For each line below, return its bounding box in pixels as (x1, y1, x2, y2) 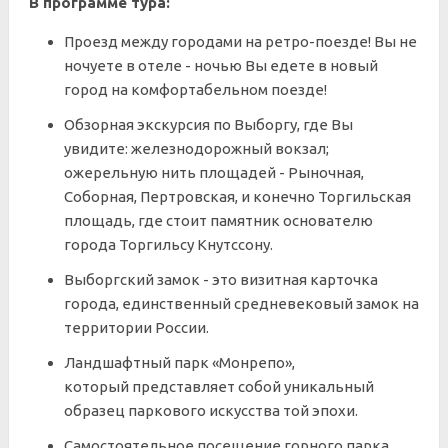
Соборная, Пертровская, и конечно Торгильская (64, 188, 411, 205)
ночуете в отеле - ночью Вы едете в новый (64, 57, 378, 74)
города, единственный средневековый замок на (64, 295, 419, 312)
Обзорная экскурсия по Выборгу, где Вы (64, 116, 353, 133)
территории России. (64, 319, 209, 336)
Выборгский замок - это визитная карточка (64, 271, 378, 288)
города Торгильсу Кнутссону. (64, 236, 273, 253)
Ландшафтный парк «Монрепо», (64, 354, 295, 371)
